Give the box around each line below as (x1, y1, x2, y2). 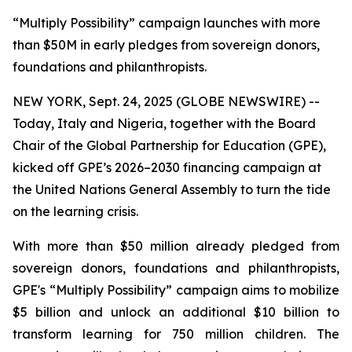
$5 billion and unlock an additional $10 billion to (13, 304, 339, 320)
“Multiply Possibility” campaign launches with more (13, 15, 321, 31)
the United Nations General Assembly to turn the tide (13, 181, 331, 197)
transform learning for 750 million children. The (13, 326, 339, 342)
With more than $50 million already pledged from (13, 238, 339, 254)
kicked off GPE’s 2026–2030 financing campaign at (13, 159, 321, 175)
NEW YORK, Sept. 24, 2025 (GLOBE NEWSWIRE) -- (13, 93, 320, 109)
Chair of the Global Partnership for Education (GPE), (13, 137, 326, 153)
